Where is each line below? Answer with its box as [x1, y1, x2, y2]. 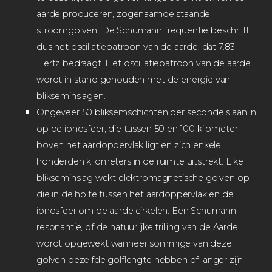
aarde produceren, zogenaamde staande [36, 8, 211, 19]
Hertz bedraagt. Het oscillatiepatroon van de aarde [36, 57, 251, 69]
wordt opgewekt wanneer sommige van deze [36, 237, 232, 249]
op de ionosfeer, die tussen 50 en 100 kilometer [36, 123, 238, 134]
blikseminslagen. [36, 90, 106, 101]
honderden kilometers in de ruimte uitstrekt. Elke [36, 155, 244, 167]
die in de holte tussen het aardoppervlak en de [36, 188, 234, 200]
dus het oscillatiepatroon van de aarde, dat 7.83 [36, 41, 236, 52]
